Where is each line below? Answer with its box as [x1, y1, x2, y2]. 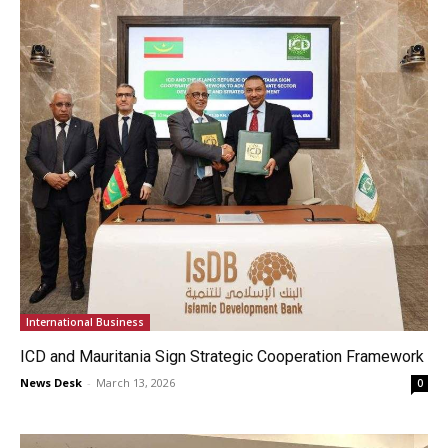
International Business [26, 314, 144, 329]
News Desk [20, 374, 82, 390]
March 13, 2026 [96, 374, 175, 390]
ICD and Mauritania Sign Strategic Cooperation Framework [20, 346, 424, 366]
